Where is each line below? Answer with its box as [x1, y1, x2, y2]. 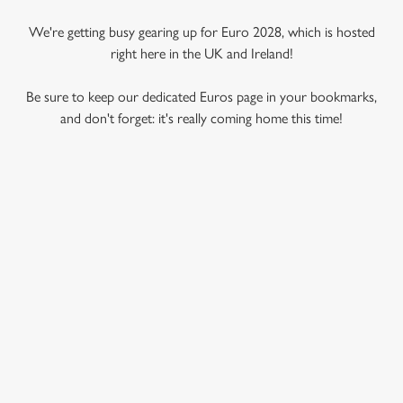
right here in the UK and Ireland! [110, 45, 293, 62]
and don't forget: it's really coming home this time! [60, 110, 343, 127]
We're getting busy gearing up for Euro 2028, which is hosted [28, 23, 375, 40]
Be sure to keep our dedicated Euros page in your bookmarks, [26, 88, 377, 105]
